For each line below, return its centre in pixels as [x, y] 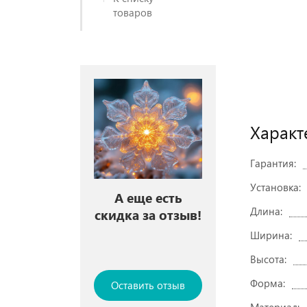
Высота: [268, 259]
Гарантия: [273, 163]
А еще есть [148, 197]
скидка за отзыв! [148, 214]
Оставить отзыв [148, 285]
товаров [133, 12]
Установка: [275, 187]
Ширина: [271, 235]
